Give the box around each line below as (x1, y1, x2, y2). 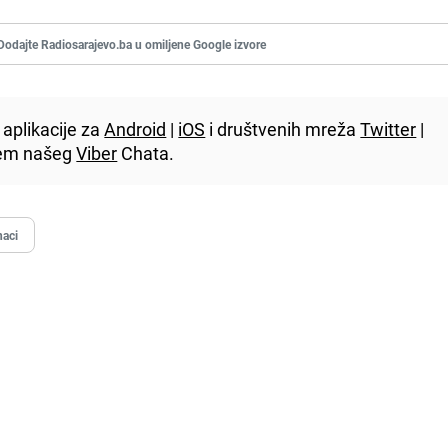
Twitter (360, 117, 417, 142)
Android (104, 117, 167, 142)
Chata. (117, 141, 175, 166)
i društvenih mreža (205, 117, 361, 142)
